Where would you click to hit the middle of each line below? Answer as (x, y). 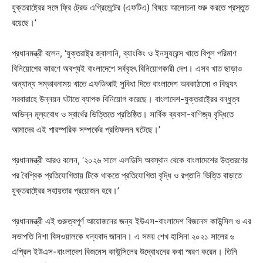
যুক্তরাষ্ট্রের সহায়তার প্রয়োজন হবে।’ (65, 190)
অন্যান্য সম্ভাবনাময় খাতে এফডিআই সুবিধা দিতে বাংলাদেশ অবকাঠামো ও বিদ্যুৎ (124, 83)
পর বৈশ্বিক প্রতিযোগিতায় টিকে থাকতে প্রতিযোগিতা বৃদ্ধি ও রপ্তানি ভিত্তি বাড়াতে (127, 175)
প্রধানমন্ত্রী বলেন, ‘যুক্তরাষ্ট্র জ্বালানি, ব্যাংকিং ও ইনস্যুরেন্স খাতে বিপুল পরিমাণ (124, 53)
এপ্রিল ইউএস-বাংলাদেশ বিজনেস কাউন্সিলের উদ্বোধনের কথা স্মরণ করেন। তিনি (124, 251)
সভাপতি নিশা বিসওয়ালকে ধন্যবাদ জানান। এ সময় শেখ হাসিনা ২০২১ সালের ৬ (123, 236)
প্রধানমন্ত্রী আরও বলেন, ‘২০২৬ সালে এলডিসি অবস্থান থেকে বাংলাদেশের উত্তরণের (130, 160)
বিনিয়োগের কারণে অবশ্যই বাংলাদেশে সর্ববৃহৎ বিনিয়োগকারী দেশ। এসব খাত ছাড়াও (127, 68)
